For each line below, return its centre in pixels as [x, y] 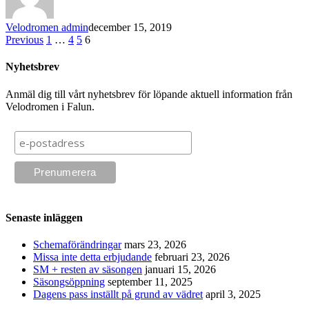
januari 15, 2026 [180, 270]
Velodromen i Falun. [50, 106]
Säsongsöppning [69, 282]
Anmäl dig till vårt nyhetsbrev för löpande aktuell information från [149, 94]
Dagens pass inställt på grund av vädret [118, 295]
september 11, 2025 [150, 282]
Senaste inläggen [44, 217]
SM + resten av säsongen [88, 270]
